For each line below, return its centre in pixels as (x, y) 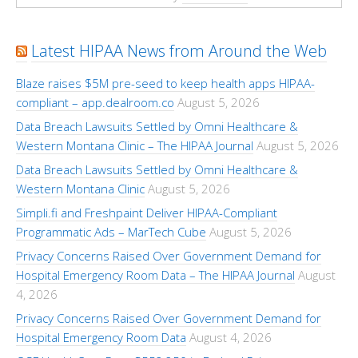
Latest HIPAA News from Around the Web (179, 51)
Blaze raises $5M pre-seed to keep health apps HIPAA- (165, 83)
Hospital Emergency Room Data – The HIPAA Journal (155, 275)
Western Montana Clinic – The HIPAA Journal (135, 145)
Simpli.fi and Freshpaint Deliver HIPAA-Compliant (147, 213)
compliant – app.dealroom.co (95, 102)
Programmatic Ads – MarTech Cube (111, 232)
